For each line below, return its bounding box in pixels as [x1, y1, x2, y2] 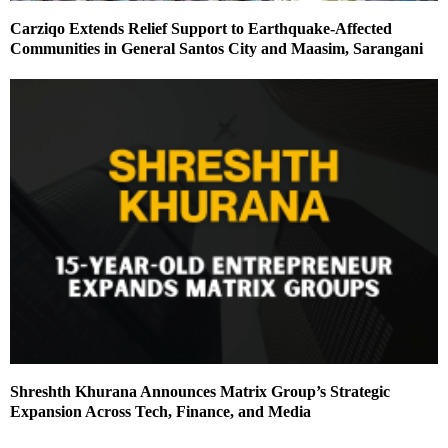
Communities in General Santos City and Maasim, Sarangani [10, 40, 423, 58]
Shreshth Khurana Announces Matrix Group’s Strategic [10, 383, 390, 401]
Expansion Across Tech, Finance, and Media [10, 403, 311, 421]
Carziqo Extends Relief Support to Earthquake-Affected [10, 20, 392, 38]
